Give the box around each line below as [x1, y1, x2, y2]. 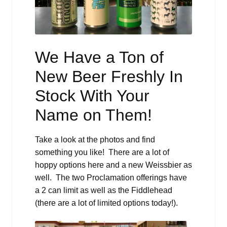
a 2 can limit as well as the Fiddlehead [34, 186, 172, 195]
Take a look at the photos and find [34, 135, 155, 144]
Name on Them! [34, 105, 152, 124]
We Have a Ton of [34, 48, 164, 66]
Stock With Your [34, 86, 149, 105]
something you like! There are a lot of [34, 148, 169, 157]
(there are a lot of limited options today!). [34, 199, 178, 208]
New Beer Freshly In [34, 67, 183, 86]
